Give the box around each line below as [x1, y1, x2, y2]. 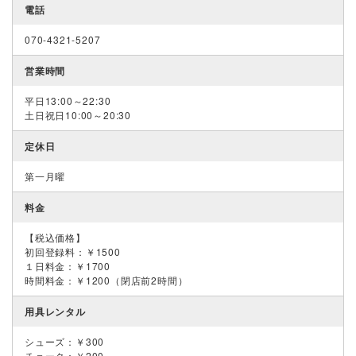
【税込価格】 [25, 230, 86, 244]
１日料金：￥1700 [25, 258, 110, 273]
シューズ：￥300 [25, 334, 105, 348]
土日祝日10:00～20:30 [25, 107, 131, 122]
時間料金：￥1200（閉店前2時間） [25, 273, 188, 287]
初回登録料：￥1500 [25, 244, 121, 258]
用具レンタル [25, 304, 86, 319]
